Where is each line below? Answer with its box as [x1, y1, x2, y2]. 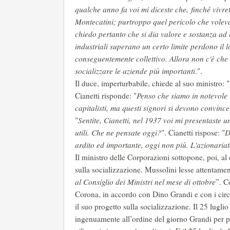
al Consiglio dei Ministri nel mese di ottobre [75, 177, 216, 187]
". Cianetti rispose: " [161, 127, 225, 138]
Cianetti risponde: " [75, 90, 137, 101]
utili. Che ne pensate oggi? [75, 127, 161, 138]
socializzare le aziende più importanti [75, 66, 195, 76]
